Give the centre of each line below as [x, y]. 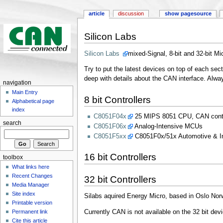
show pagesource [188, 14]
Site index [24, 194]
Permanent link [30, 212]
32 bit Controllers [120, 179]
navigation [17, 83]
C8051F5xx [110, 137]
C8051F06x [110, 127]
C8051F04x [110, 117]
